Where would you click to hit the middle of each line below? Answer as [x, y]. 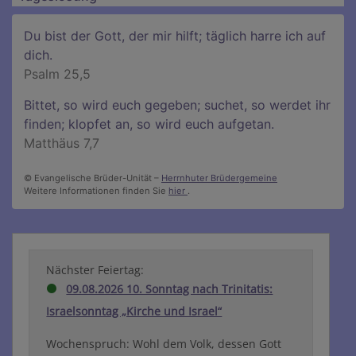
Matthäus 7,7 [62, 143]
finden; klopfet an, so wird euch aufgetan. [149, 124]
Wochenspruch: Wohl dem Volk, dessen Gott [164, 344]
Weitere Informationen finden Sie [96, 191]
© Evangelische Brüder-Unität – [93, 178]
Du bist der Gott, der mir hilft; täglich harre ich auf [175, 36]
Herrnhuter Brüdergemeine [219, 178]
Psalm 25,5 [57, 74]
